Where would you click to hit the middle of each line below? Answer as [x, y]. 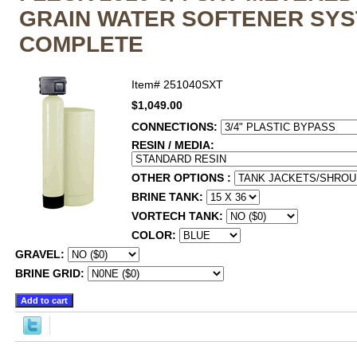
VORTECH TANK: [179, 216]
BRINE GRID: [51, 273]
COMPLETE [81, 44]
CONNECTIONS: [176, 127]
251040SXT [193, 84]
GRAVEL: [41, 254]
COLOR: [155, 235]
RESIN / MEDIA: [175, 145]
